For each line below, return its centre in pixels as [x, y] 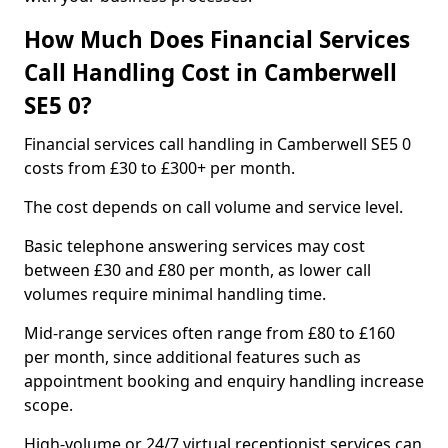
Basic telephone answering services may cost [194, 246]
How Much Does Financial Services [217, 39]
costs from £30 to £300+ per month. [159, 168]
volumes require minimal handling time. [175, 294]
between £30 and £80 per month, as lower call [197, 270]
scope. [48, 405]
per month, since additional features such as [192, 357]
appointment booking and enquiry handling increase [224, 381]
